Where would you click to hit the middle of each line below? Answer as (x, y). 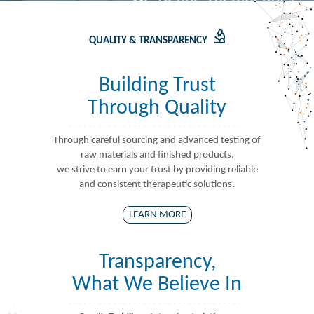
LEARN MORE (157, 215)
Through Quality (157, 108)
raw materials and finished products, (157, 155)
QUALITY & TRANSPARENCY (148, 41)
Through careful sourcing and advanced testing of (157, 141)
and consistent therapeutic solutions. (157, 185)
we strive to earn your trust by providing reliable (157, 170)
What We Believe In (157, 285)
